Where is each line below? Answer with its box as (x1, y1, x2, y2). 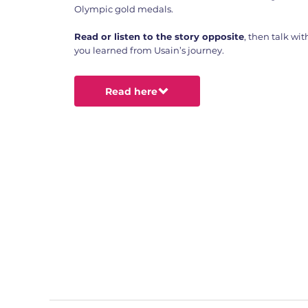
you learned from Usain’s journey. (74, 45, 225, 56)
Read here (104, 85, 157, 98)
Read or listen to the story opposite (74, 31, 245, 43)
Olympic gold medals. (74, 3, 174, 15)
